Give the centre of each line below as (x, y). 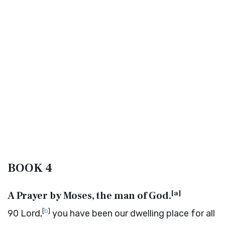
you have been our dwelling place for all (133, 213)
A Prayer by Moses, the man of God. (89, 196)
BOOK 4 (30, 168)
